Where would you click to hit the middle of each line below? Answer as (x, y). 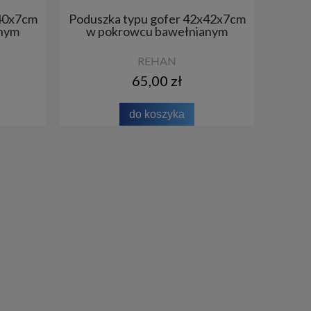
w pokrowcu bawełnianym (157, 31)
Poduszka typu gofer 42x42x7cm (157, 18)
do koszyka (157, 114)
